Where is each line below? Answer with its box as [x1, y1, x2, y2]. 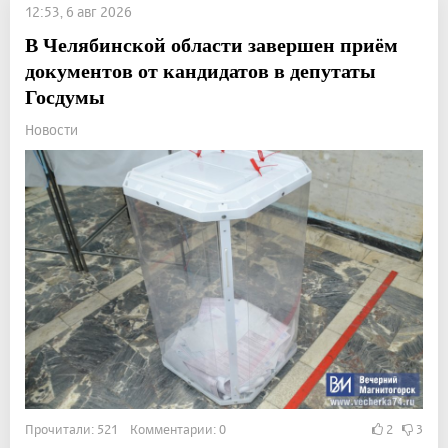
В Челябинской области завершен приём [25, 30, 398, 60]
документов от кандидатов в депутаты [25, 56, 376, 86]
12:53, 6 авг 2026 [25, 3, 132, 21]
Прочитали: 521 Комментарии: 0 [25, 421, 226, 438]
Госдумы [25, 82, 105, 112]
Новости [25, 121, 78, 139]
